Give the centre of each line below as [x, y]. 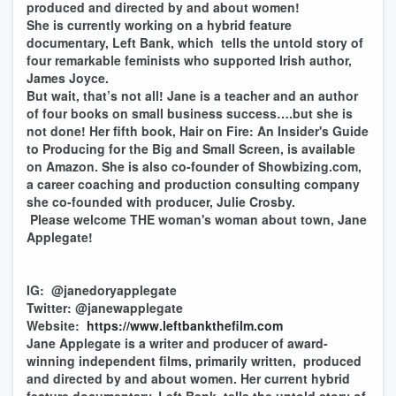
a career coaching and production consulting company [193, 184]
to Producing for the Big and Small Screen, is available [191, 148]
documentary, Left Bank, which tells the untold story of [195, 42]
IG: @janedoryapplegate [102, 290]
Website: [57, 325]
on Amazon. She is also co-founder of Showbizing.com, [194, 166]
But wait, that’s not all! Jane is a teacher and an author [192, 95]
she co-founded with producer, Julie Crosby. [161, 202]
